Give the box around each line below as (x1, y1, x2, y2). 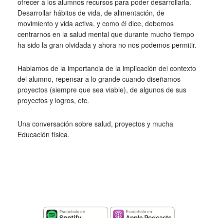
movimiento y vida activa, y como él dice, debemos (17, 18, 174, 28)
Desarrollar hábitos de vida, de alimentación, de (17, 8, 164, 18)
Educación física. (17, 129, 70, 139)
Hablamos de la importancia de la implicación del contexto (17, 63, 196, 73)
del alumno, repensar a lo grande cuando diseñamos (17, 74, 181, 84)
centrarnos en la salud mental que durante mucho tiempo (17, 29, 194, 39)
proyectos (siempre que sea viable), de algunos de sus (17, 85, 186, 94)
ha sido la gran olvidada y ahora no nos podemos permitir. (17, 40, 197, 50)
